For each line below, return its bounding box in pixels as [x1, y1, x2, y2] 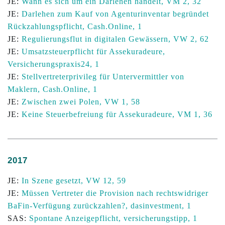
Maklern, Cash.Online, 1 [8, 85, 97, 93]
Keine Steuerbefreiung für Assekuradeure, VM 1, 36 [22, 110, 212, 119]
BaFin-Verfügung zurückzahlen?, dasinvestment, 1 [8, 201, 191, 210]
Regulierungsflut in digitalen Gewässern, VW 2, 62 [22, 35, 209, 43]
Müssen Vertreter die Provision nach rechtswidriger [22, 189, 208, 197]
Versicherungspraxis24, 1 [8, 60, 99, 68]
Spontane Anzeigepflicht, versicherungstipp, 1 [29, 214, 197, 222]
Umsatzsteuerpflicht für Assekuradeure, [22, 47, 165, 56]
